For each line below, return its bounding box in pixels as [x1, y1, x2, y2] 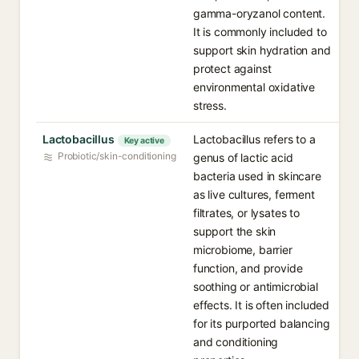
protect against [193, 62, 272, 75]
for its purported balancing [193, 317, 330, 330]
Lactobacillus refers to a [193, 132, 316, 146]
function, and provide [193, 261, 303, 275]
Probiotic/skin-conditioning [58, 150, 176, 162]
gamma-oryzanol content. [193, 6, 326, 20]
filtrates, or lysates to [193, 206, 300, 220]
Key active [123, 135, 164, 146]
